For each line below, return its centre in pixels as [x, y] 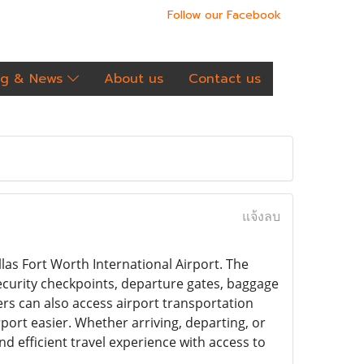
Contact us [225, 79]
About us [134, 79]
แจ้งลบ [261, 216]
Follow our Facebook [224, 15]
